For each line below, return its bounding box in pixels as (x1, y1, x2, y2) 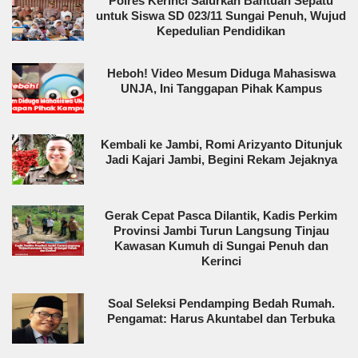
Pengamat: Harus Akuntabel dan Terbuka (107, 311, 335, 325)
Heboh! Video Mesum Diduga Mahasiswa (106, 66, 336, 80)
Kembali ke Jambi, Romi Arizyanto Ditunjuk (100, 137, 342, 151)
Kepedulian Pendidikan (157, 23, 285, 38)
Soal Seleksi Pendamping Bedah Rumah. (107, 296, 335, 310)
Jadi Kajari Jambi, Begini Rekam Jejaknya (105, 152, 337, 166)
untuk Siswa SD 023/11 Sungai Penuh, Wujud (96, 8, 346, 22)
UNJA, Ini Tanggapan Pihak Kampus (120, 81, 322, 95)
